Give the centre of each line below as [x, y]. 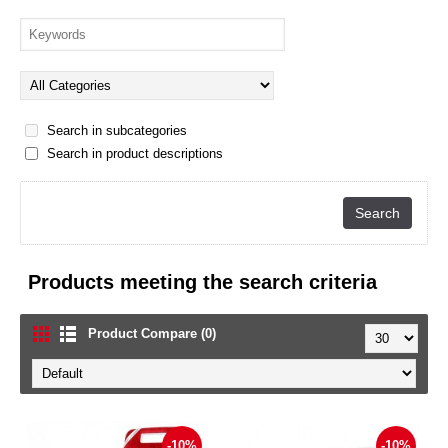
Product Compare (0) [152, 333]
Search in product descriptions [133, 153]
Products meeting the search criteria [202, 282]
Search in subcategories [115, 130]
